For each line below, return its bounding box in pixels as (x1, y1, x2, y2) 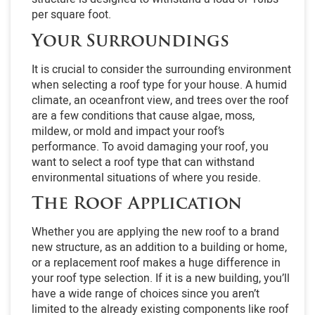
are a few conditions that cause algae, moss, (32, 107, 255, 124)
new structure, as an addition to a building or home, (32, 239, 287, 257)
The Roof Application (32, 196, 242, 213)
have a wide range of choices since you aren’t (32, 285, 259, 303)
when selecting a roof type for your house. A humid (32, 76, 287, 94)
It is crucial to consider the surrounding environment (32, 60, 291, 78)
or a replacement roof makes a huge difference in (32, 255, 281, 272)
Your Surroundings (32, 33, 229, 51)
